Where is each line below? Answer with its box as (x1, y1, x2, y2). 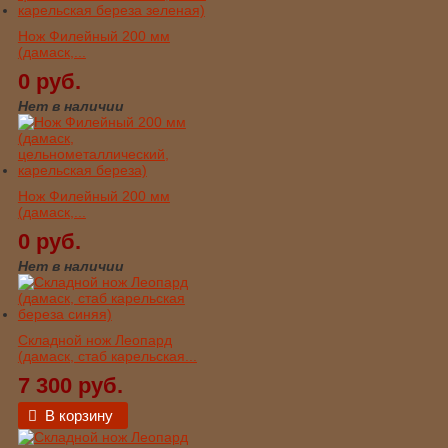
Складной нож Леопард (17, 331, 172, 348)
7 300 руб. (17, 372, 123, 398)
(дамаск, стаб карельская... (17, 347, 197, 364)
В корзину (44, 406, 113, 424)
